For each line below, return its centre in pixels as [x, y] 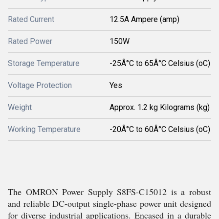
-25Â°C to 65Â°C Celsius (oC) [160, 63]
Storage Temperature [44, 63]
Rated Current [31, 19]
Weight [20, 107]
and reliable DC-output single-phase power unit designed [109, 203]
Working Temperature [44, 129]
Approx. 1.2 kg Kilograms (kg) [160, 107]
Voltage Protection [40, 85]
